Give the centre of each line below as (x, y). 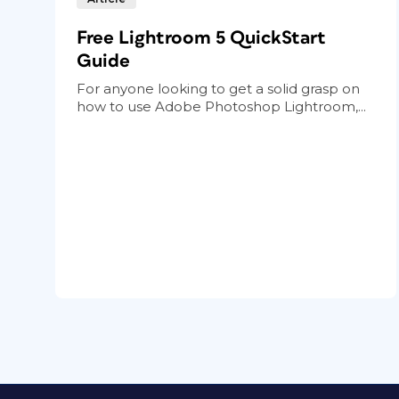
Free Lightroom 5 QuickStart (201, 37)
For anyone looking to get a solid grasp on (218, 88)
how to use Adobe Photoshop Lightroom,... (221, 106)
